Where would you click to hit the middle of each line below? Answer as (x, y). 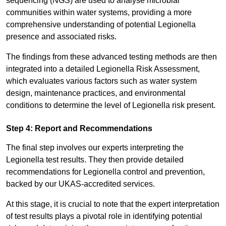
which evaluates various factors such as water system (101, 81)
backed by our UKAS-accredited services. (80, 184)
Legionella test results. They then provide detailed (95, 160)
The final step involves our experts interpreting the (95, 148)
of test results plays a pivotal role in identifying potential (104, 216)
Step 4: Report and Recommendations (79, 129)
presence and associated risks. (61, 37)
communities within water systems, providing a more (99, 13)
